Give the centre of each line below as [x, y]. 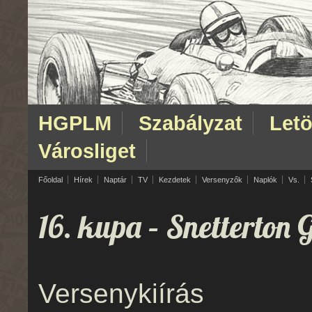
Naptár [115, 180]
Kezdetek [175, 180]
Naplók [265, 180]
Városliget [87, 151]
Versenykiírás [121, 294]
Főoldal [50, 180]
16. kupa [90, 227]
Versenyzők [222, 180]
